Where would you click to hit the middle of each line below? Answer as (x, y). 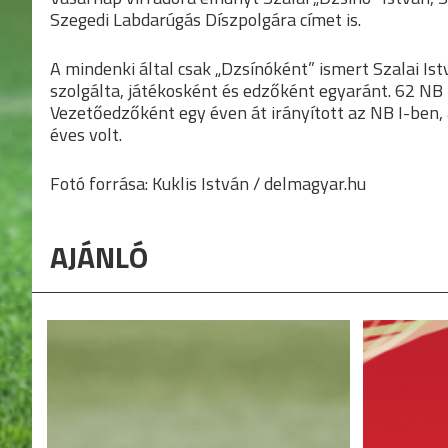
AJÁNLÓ (99, 256)
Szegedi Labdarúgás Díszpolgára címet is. (205, 19)
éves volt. (86, 134)
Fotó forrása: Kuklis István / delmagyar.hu (208, 183)
